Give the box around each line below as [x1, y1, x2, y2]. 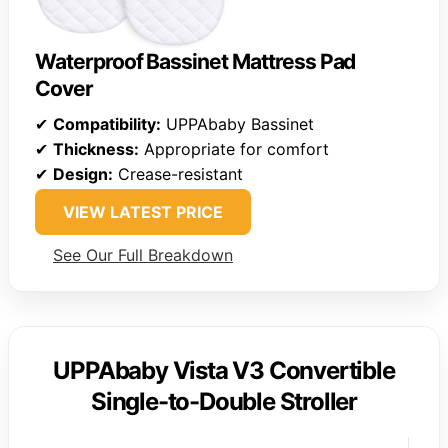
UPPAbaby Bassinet [161, 113, 314, 134]
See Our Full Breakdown [53, 244, 233, 265]
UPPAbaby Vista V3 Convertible [53, 355, 395, 385]
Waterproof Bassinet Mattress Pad [35, 48, 356, 74]
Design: [53, 163, 113, 184]
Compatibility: [53, 113, 161, 134]
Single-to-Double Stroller [90, 386, 357, 416]
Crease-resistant [113, 163, 243, 184]
